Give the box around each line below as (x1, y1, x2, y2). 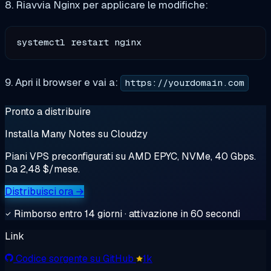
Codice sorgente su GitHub (16, 252, 136, 266)
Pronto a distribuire (5, 105, 91, 119)
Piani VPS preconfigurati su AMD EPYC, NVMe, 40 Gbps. (5, 150, 256, 163)
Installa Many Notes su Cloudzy (5, 128, 148, 141)
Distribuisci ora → (5, 185, 84, 198)
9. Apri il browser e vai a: (5, 76, 120, 90)
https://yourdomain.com (125, 77, 245, 90)
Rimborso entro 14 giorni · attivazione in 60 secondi (11, 207, 240, 221)
